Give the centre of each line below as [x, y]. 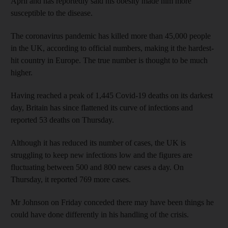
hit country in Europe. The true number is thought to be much [109, 60]
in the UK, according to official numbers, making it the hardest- [112, 48]
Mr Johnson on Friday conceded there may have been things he [112, 202]
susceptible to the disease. [52, 13]
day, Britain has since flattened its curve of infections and [102, 107]
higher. [22, 72]
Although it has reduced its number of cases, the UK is [98, 142]
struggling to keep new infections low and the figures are [102, 155]
